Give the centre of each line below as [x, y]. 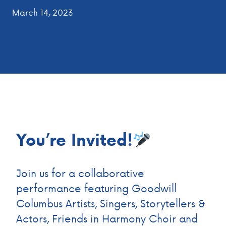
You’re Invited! [74, 140]
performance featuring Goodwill [96, 188]
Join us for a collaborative [80, 173]
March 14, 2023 [43, 12]
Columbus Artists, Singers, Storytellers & [111, 203]
